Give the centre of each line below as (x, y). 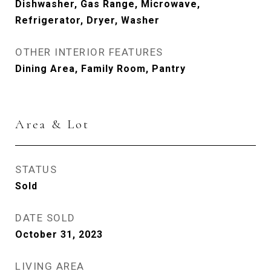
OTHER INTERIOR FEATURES (89, 52)
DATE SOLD (45, 218)
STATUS (36, 170)
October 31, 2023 (59, 235)
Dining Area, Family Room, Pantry (100, 69)
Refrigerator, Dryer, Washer (87, 21)
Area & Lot (52, 125)
